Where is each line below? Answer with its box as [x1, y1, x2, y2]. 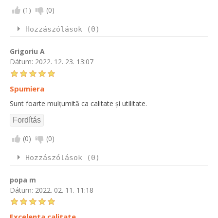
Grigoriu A [10, 46, 45, 56]
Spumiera [10, 83, 44, 93]
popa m [10, 175, 36, 184]
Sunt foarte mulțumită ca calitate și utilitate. [10, 98, 147, 108]
